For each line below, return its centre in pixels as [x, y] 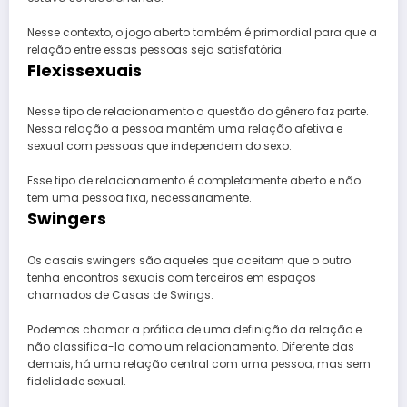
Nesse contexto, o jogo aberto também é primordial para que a [202, 32]
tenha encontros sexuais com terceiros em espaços [172, 277]
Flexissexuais [84, 70]
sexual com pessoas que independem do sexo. [159, 146]
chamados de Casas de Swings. [120, 294]
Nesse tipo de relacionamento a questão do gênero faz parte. [198, 112]
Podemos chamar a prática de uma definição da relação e [194, 329]
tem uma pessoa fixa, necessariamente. [139, 198]
